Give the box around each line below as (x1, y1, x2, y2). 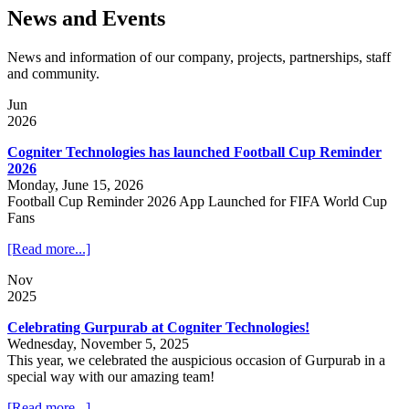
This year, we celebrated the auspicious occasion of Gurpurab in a (7, 352, 385, 369)
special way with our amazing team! (7, 369, 215, 385)
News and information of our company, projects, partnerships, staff (7, 49, 391, 66)
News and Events (7, 6, 165, 31)
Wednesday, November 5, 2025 (7, 336, 189, 352)
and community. (7, 66, 100, 82)
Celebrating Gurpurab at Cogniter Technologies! (7, 320, 309, 336)
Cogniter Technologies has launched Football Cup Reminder (7, 144, 382, 161)
